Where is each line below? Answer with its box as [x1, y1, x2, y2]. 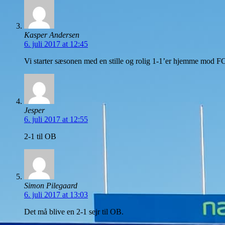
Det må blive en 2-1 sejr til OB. [24, 207, 124, 216]
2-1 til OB [24, 132, 56, 141]
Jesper [24, 105, 45, 115]
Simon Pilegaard [24, 181, 77, 190]
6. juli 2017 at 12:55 [24, 115, 88, 124]
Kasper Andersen [24, 30, 79, 39]
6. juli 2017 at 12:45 [24, 39, 88, 48]
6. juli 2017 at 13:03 [24, 190, 88, 199]
